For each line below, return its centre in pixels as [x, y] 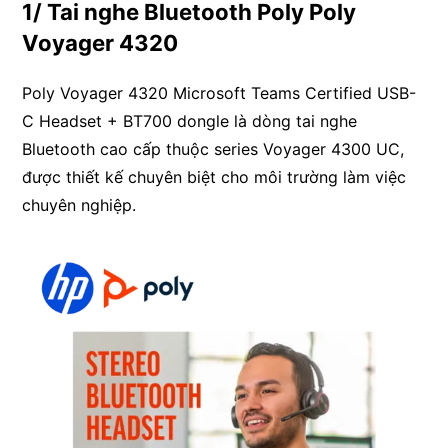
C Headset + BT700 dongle [126, 120]
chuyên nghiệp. [79, 204]
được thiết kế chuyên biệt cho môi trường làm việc [214, 176]
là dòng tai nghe [293, 120]
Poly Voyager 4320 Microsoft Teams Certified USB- [219, 92]
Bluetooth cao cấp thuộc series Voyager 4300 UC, [213, 148]
